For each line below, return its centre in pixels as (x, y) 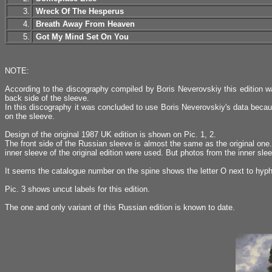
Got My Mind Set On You (82, 37)
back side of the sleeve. (47, 98)
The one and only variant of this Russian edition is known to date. (120, 207)
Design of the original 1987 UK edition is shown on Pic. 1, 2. (110, 134)
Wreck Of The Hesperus (80, 11)
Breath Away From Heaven (85, 24)
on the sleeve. (30, 116)
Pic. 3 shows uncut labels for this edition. (77, 189)
